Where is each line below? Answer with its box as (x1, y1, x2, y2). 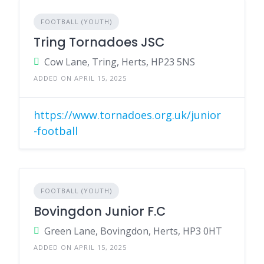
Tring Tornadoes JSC (34, 34, 164, 51)
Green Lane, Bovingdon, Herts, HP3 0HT (44, 225, 222, 237)
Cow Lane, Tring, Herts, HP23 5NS (44, 55, 195, 68)
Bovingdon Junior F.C (34, 203, 166, 220)
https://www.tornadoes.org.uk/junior (34, 108, 221, 122)
